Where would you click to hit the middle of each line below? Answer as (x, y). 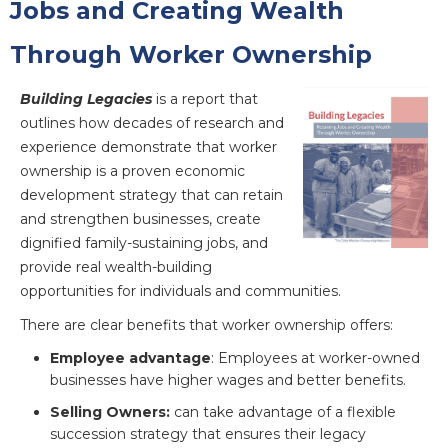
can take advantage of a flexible (283, 411)
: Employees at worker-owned (315, 357)
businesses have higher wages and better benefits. (228, 379)
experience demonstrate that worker (148, 146)
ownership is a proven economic (132, 170)
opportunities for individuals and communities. (180, 290)
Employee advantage (130, 357)
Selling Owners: (110, 411)
